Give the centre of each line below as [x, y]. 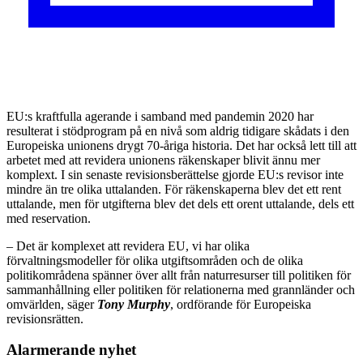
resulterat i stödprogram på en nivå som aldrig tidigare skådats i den [178, 130]
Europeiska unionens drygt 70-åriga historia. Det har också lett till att [181, 145]
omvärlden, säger [52, 304]
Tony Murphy [134, 304]
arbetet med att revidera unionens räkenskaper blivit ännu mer [163, 160]
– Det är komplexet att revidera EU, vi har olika [128, 246]
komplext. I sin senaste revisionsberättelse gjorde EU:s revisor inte [175, 174]
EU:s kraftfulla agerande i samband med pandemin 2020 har [160, 116]
